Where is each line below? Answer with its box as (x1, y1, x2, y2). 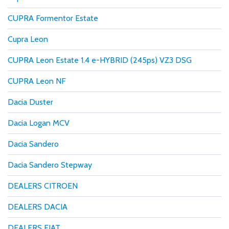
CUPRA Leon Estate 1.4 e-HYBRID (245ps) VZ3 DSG (8, 55, 192, 65)
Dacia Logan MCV (8, 118, 70, 128)
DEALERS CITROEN (8, 180, 78, 191)
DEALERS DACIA (8, 201, 67, 212)
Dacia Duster (8, 97, 53, 107)
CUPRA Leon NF (8, 76, 66, 86)
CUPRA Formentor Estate (8, 13, 98, 23)
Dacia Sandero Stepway (8, 159, 92, 170)
